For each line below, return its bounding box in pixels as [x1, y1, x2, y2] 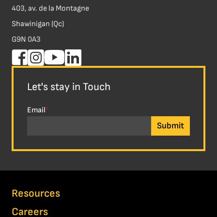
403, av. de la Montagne [12, 4, 89, 14]
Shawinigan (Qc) [12, 19, 64, 29]
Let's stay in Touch [27, 80, 110, 94]
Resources [12, 187, 60, 201]
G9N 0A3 [12, 35, 41, 45]
